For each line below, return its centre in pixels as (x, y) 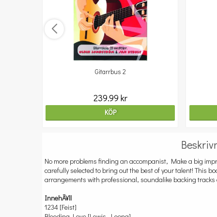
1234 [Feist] (61, 207)
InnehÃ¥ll (58, 198)
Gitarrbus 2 (110, 72)
